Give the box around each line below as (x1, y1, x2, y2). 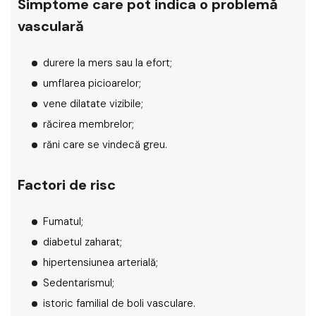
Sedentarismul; (43, 276, 114, 290)
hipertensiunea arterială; (43, 255, 158, 269)
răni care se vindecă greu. (43, 138, 167, 152)
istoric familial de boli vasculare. (43, 296, 195, 310)
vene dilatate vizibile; (43, 97, 143, 111)
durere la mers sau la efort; (43, 56, 172, 70)
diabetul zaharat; (43, 235, 122, 249)
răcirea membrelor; (43, 117, 134, 131)
